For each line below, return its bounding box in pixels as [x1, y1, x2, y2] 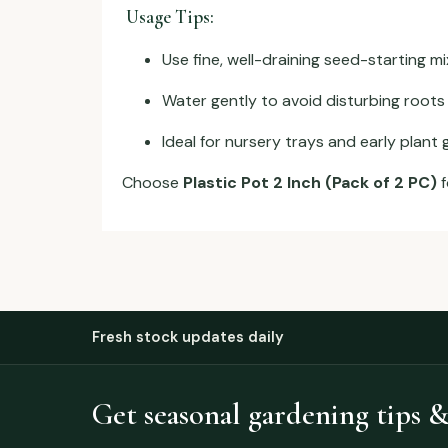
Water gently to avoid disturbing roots [162, 89, 445, 111]
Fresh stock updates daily [92, 326, 284, 347]
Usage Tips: [122, 5, 214, 28]
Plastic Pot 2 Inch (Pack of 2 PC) [183, 171, 437, 193]
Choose [122, 171, 183, 193]
